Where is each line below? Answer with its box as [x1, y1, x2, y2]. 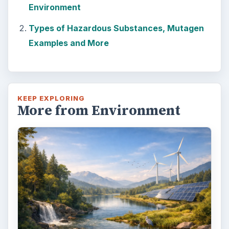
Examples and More [28, 37, 109, 48]
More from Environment [17, 101, 180, 120]
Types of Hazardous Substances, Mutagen [28, 22, 204, 33]
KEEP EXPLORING [17, 94, 85, 102]
